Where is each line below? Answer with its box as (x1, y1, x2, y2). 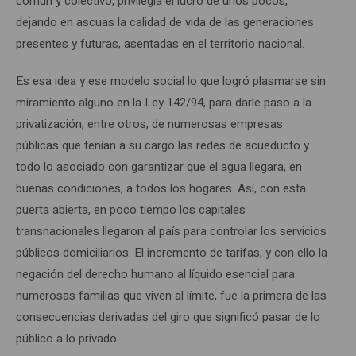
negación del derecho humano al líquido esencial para (16, 265, 295, 283)
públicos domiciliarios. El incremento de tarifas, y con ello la (16, 243, 327, 261)
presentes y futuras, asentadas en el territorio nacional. (16, 34, 304, 52)
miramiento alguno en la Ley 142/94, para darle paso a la (16, 93, 311, 111)
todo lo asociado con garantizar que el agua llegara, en (16, 157, 302, 176)
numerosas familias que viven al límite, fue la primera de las (16, 286, 327, 304)
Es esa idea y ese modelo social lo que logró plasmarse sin (16, 72, 326, 90)
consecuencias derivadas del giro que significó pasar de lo (16, 308, 320, 326)
